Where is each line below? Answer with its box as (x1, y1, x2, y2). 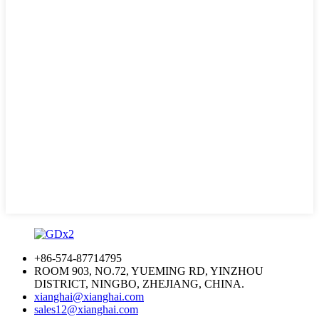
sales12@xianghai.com (34, 303, 138, 315)
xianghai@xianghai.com (34, 291, 144, 303)
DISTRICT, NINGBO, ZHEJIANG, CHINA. (34, 278, 244, 290)
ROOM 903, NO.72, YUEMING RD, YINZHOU (34, 265, 263, 277)
